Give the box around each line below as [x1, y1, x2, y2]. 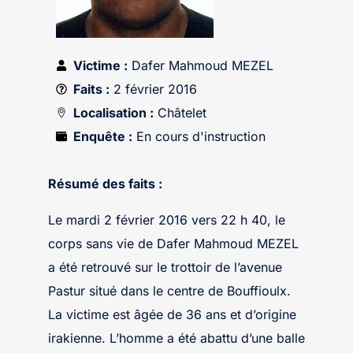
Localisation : [73, 105, 154, 121]
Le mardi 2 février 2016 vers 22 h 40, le [47, 212, 285, 228]
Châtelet [154, 105, 207, 121]
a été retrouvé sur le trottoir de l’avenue [47, 259, 282, 275]
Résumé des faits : [47, 176, 165, 191]
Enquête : [73, 128, 133, 144]
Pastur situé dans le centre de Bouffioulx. [47, 283, 291, 299]
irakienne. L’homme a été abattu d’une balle [47, 330, 305, 346]
